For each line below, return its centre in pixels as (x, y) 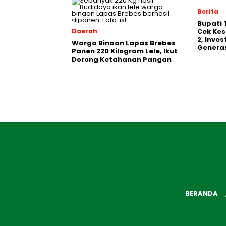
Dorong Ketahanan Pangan (122, 59)
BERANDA (201, 193)
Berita (208, 11)
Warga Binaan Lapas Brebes (124, 43)
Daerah (84, 31)
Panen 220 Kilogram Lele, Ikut (125, 51)
